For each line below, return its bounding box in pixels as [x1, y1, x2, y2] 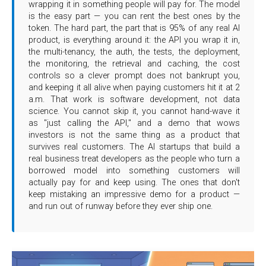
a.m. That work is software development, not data [28, 94, 240, 105]
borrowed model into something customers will [28, 166, 240, 176]
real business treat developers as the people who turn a [28, 154, 240, 164]
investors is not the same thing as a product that [28, 130, 240, 141]
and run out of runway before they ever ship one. [28, 201, 213, 212]
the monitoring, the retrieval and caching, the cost [28, 59, 240, 69]
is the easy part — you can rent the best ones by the [28, 11, 240, 22]
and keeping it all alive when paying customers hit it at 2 [28, 83, 240, 93]
